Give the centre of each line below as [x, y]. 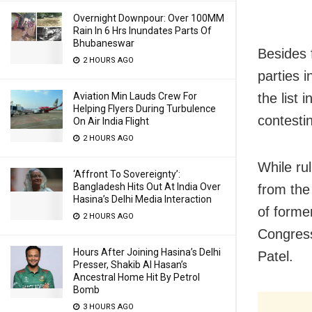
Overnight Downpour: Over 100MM [149, 18]
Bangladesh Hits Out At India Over [147, 187]
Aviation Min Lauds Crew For [135, 96]
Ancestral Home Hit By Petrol [136, 277]
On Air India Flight [111, 121]
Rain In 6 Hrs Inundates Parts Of [142, 31]
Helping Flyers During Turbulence [145, 109]
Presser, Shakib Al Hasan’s [130, 265]
